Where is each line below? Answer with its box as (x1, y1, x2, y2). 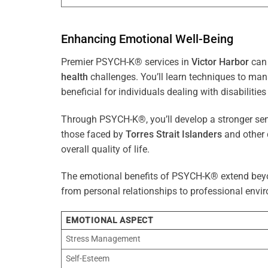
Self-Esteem (66, 254, 110, 264)
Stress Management (66, 234, 141, 245)
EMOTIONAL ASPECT (66, 215, 154, 226)
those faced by (61, 128, 126, 140)
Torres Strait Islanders (126, 128, 222, 140)
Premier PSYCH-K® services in (61, 56, 191, 68)
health (61, 71, 88, 83)
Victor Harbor (191, 56, 249, 68)
